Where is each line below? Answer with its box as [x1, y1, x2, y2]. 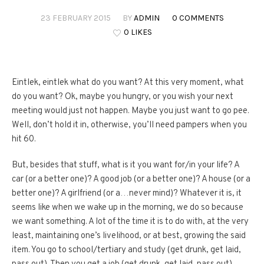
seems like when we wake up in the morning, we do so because [12, 202, 243, 214]
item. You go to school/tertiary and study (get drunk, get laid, [12, 245, 241, 256]
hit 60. [12, 134, 36, 146]
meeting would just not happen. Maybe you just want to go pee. [12, 105, 249, 117]
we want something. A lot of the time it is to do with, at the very [12, 216, 249, 228]
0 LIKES [123, 27, 152, 38]
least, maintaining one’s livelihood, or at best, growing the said [12, 230, 246, 242]
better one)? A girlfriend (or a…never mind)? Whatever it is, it [12, 188, 242, 200]
